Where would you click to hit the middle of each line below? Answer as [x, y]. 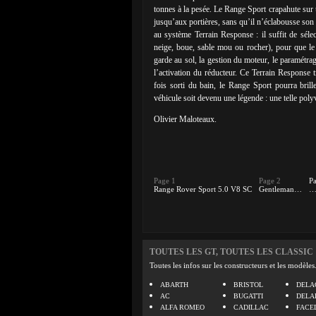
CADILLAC [251, 307]
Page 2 [270, 181]
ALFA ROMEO [182, 307]
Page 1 [165, 181]
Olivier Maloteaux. [185, 119]
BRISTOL [248, 285]
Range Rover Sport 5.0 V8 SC [203, 189]
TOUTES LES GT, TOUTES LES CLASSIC [231, 252]
